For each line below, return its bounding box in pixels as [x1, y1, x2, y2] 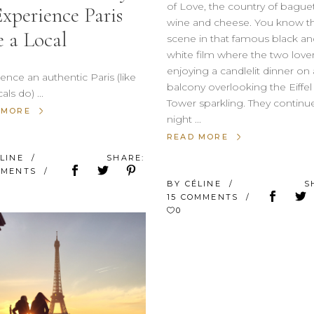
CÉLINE [184, 179, 226, 189]
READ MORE [167, 132, 228, 142]
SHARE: [107, 153, 145, 163]
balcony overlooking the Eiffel [167, 81, 312, 94]
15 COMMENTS [167, 192, 243, 203]
